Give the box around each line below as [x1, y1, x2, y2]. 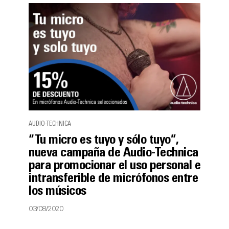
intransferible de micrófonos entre [29, 172, 198, 185]
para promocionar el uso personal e [29, 159, 200, 172]
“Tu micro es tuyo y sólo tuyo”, [29, 134, 179, 147]
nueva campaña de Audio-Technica [29, 147, 198, 159]
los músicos [29, 185, 86, 198]
